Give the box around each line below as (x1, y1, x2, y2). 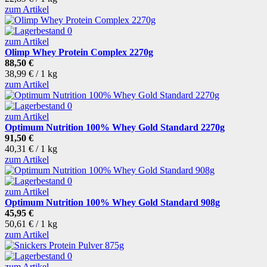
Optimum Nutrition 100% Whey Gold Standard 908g (5, 197, 220, 208)
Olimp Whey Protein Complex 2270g (5, 47, 153, 58)
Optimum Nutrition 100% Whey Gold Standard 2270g (5, 122, 225, 133)
